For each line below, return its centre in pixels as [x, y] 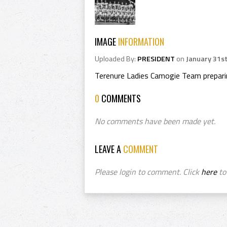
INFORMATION [141, 42]
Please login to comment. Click [148, 172]
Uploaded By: [116, 59]
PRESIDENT [156, 59]
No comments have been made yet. [155, 121]
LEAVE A [109, 149]
